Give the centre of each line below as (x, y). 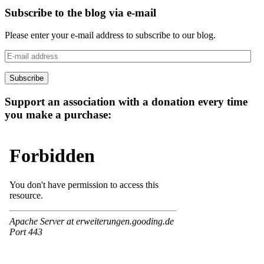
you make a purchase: (58, 115)
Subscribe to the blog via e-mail (80, 12)
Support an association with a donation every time (126, 102)
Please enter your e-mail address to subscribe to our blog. (110, 35)
